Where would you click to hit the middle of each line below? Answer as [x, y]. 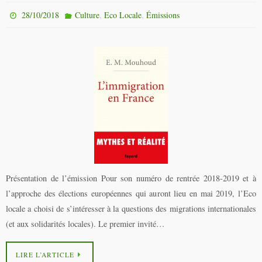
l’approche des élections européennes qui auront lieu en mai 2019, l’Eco [131, 193]
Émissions [163, 15]
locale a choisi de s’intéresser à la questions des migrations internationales [131, 208]
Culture [87, 15]
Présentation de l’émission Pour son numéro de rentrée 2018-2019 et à [131, 178]
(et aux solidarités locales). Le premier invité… [85, 224]
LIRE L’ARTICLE [45, 255]
